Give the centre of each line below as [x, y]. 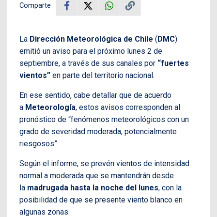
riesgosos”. [39, 144]
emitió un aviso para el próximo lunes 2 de [91, 51]
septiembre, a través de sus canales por [88, 63]
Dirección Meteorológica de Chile [91, 39]
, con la [170, 188]
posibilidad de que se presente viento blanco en [101, 200]
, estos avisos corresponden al [128, 108]
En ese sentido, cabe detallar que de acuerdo [95, 95]
